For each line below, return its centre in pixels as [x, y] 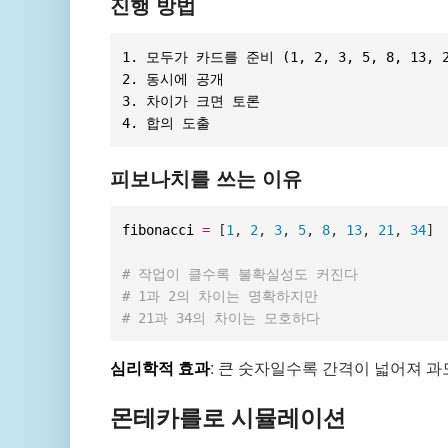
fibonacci [162, 229]
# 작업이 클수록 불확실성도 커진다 [240, 273]
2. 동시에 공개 [173, 79]
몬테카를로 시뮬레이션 [227, 416]
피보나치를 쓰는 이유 [205, 177]
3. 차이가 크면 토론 [191, 101]
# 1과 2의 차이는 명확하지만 [220, 295]
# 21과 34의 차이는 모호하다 [221, 317]
